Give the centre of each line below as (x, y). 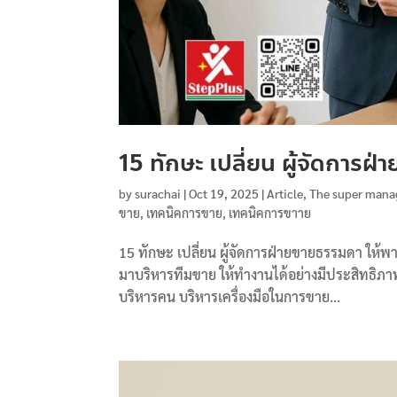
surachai (158, 194)
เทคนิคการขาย (185, 213)
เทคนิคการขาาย (270, 213)
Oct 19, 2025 (224, 194)
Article (285, 194)
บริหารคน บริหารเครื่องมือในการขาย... (230, 297)
